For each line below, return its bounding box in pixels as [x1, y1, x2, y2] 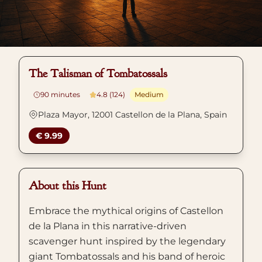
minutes [51, 90, 80, 99]
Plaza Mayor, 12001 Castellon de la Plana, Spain [38, 109, 227, 120]
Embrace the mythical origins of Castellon [29, 205, 223, 216]
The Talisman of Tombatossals [29, 66, 167, 81]
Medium [135, 90, 164, 99]
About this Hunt [29, 178, 106, 193]
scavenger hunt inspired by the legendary [29, 236, 226, 247]
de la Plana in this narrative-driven [29, 220, 187, 232]
